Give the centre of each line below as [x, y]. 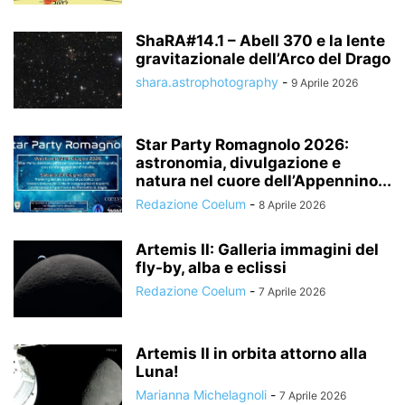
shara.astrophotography [207, 82]
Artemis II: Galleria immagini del [257, 250]
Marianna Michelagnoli [201, 395]
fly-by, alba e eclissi [211, 268]
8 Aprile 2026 [292, 205]
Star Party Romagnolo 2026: [242, 145]
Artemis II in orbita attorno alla [251, 353]
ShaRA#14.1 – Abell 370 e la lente [260, 41]
